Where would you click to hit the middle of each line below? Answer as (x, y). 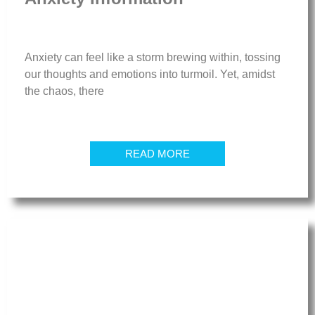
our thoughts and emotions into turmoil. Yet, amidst (150, 74)
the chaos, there (64, 91)
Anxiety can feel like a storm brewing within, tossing (153, 57)
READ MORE (157, 154)
